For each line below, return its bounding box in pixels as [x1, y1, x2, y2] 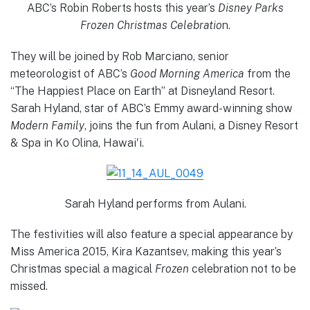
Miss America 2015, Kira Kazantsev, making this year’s [10, 245, 282, 259]
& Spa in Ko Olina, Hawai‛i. [10, 136, 144, 149]
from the [244, 66, 291, 80]
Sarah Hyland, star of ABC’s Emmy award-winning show [10, 101, 293, 115]
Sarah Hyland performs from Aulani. [64, 197, 246, 210]
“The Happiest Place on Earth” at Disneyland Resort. [10, 84, 275, 98]
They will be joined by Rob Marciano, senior [10, 49, 229, 63]
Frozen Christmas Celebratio [80, 19, 222, 33]
